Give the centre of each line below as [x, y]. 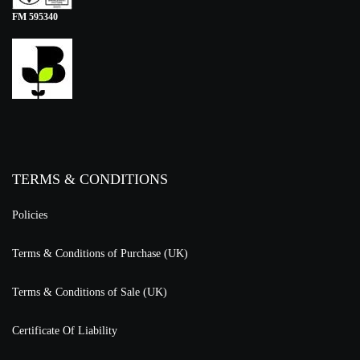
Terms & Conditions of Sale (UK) [90, 292]
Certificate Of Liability [65, 330]
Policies [30, 215]
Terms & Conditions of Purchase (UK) [100, 253]
